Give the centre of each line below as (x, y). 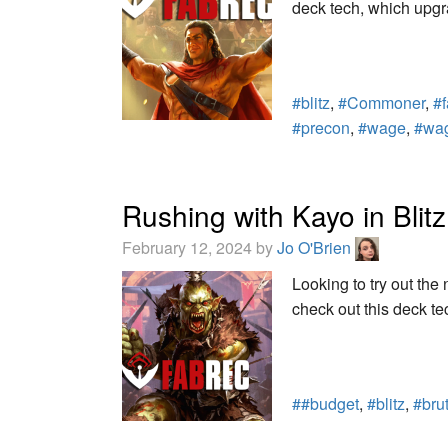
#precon (321, 127)
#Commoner (381, 102)
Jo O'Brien (316, 247)
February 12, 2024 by (199, 247)
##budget (325, 404)
